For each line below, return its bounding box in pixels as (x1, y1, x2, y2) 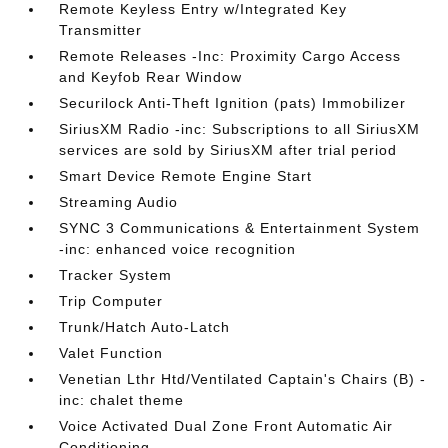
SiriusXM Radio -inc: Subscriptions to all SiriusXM (59, 121, 421, 138)
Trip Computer (59, 293, 164, 310)
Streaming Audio (59, 194, 179, 211)
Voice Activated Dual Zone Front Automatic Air (59, 418, 394, 435)
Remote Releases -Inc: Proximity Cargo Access (59, 48, 402, 65)
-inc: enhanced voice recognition (59, 241, 297, 258)
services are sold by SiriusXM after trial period (59, 142, 398, 159)
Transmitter (59, 22, 143, 39)
